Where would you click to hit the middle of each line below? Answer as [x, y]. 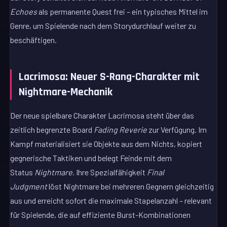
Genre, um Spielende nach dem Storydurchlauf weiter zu [103, 26]
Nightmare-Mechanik [66, 92]
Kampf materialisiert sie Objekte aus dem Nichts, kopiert [106, 143]
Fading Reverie [121, 129]
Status [23, 172]
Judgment [29, 186]
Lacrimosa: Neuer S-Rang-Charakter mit [109, 77]
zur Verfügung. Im [177, 129]
